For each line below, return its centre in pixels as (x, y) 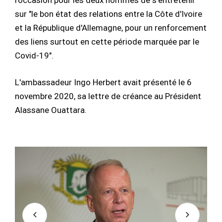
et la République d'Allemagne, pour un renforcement (111, 28)
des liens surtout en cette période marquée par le (107, 42)
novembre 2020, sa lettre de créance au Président (108, 96)
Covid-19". (34, 56)
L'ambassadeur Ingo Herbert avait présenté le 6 (103, 82)
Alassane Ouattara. (51, 110)
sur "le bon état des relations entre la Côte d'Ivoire (109, 14)
